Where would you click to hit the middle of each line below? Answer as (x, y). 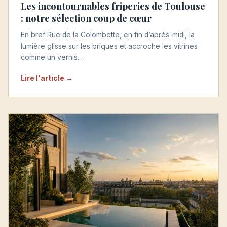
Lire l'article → (47, 78)
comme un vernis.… (53, 57)
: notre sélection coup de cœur (86, 18)
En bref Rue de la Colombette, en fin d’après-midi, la (108, 35)
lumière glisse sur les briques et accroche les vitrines (109, 46)
